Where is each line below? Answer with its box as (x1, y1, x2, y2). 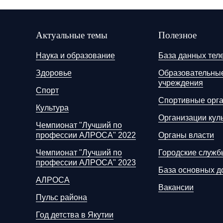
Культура (36, 104, 69, 112)
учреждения (158, 79, 203, 87)
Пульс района (36, 193, 87, 202)
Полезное (158, 30, 197, 40)
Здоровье (36, 69, 72, 77)
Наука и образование (36, 51, 115, 60)
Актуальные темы (36, 30, 108, 40)
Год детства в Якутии (36, 211, 113, 219)
